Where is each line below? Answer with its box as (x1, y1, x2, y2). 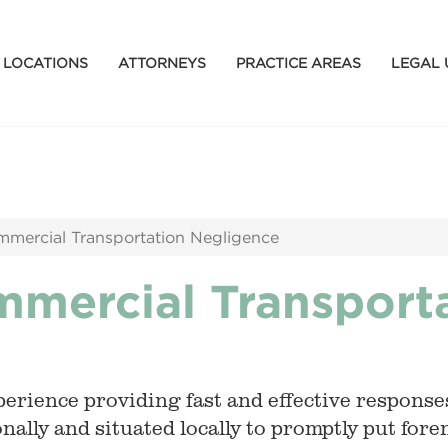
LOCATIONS (2, 54, 88, 70)
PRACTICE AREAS (235, 54, 361, 70)
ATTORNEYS (117, 54, 206, 70)
